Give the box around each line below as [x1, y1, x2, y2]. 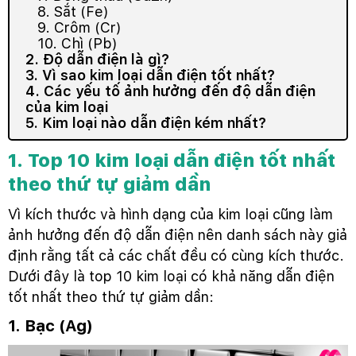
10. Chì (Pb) [37, 35, 117, 52]
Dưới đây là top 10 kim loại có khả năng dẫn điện [8, 268, 335, 285]
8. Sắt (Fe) [37, 3, 108, 21]
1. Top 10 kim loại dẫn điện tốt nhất [8, 149, 335, 172]
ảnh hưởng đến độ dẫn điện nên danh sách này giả [8, 226, 347, 244]
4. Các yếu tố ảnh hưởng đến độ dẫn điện [25, 83, 315, 100]
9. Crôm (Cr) [37, 19, 121, 37]
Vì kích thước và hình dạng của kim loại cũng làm [8, 206, 333, 223]
